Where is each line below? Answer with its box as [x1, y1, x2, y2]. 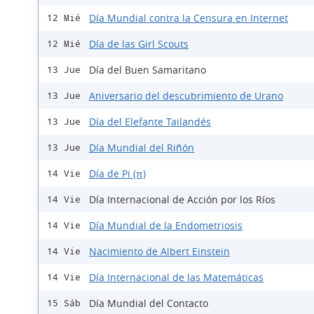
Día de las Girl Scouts [89, 37, 189, 50]
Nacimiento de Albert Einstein [89, 245, 230, 258]
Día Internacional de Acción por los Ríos [89, 193, 275, 206]
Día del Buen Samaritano [89, 63, 206, 76]
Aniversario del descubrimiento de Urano [89, 89, 283, 102]
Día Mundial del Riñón [89, 141, 194, 154]
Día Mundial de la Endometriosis [89, 219, 243, 232]
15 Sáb [47, 298, 81, 308]
